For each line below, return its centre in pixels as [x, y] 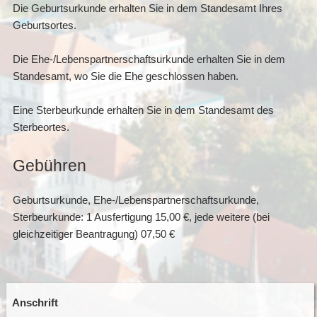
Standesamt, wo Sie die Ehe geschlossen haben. [125, 76]
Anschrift [35, 303]
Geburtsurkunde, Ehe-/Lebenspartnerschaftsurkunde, [136, 200]
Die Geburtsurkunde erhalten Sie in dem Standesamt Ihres [147, 8]
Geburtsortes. [44, 25]
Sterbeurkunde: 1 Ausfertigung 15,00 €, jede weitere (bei [141, 217]
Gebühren [49, 166]
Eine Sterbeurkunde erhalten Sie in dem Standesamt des [143, 110]
